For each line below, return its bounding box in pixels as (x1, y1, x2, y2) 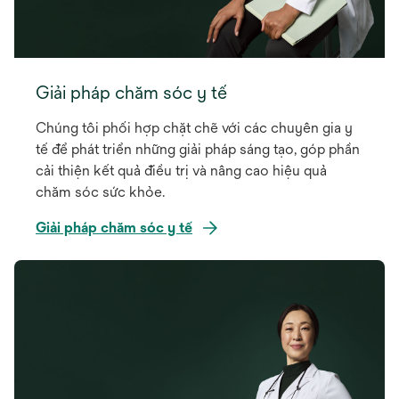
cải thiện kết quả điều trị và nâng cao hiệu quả (36, 161, 327, 179)
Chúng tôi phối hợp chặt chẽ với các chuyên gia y (36, 118, 353, 136)
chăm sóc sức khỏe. (36, 183, 165, 200)
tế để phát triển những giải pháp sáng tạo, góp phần (36, 140, 360, 158)
